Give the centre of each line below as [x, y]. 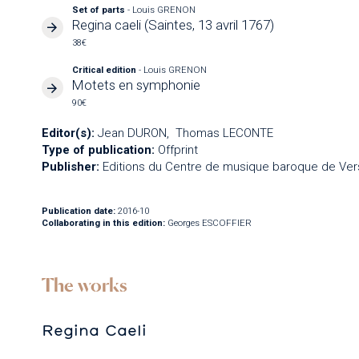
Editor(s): [68, 133]
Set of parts [100, 10]
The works [84, 285]
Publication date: [78, 211]
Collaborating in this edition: [103, 223]
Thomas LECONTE [224, 133]
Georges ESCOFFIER [209, 223]
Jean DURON [132, 133]
